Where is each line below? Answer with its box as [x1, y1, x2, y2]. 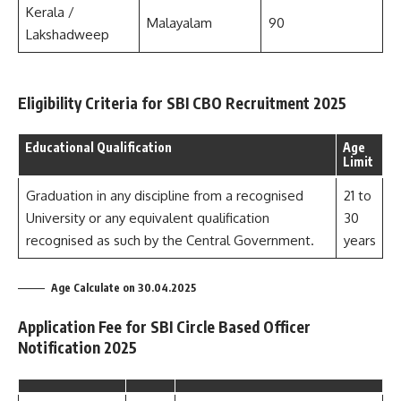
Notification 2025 [18, 337, 137, 357]
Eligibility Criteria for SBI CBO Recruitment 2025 [18, 92, 346, 113]
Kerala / [25, 3, 74, 21]
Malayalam [146, 13, 212, 31]
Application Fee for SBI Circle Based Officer [18, 317, 311, 337]
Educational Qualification [25, 140, 172, 155]
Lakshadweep [25, 25, 109, 43]
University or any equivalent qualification [25, 209, 269, 226]
